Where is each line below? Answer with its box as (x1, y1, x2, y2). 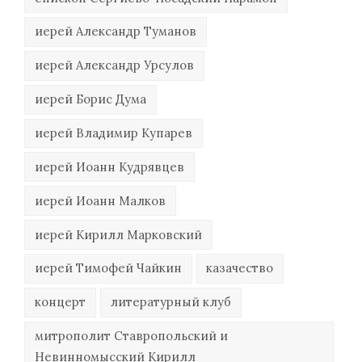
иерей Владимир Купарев (34, 125, 192, 141)
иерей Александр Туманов (34, 23, 196, 40)
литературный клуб (110, 294, 232, 310)
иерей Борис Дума (34, 91, 146, 107)
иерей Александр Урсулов (34, 57, 194, 74)
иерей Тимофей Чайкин (34, 260, 182, 276)
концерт (34, 294, 86, 310)
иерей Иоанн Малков (34, 192, 166, 208)
